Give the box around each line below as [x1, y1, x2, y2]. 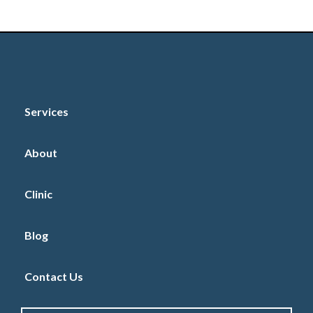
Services [24, 104, 68, 118]
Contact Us [24, 269, 83, 283]
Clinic [24, 187, 52, 201]
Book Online [10, 18, 68, 31]
